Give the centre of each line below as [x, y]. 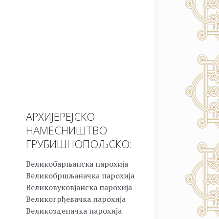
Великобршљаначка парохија [80, 176]
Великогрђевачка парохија [76, 199]
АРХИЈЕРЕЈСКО [60, 117]
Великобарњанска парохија [77, 164]
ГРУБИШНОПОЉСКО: [79, 144]
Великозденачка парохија [74, 211]
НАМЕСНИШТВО [66, 130]
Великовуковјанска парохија [79, 187]
